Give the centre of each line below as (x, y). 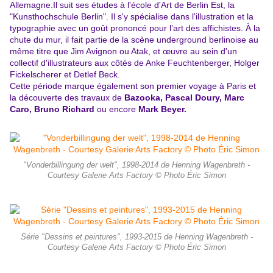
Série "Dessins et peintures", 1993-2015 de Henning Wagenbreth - (136, 237)
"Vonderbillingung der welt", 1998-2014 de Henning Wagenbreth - (136, 165)
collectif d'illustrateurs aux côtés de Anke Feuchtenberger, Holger (135, 63)
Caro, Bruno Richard (53, 109)
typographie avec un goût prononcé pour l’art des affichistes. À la (135, 28)
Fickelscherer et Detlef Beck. (65, 75)
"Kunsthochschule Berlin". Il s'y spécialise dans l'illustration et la (132, 17)
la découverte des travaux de (67, 98)
